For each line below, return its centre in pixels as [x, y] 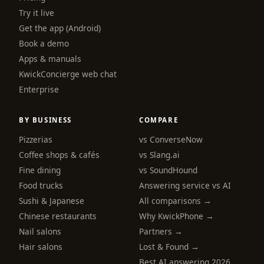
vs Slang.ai [159, 154]
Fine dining [40, 170]
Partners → [161, 231]
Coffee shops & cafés [59, 154]
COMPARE [159, 120]
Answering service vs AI [185, 185]
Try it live [37, 12]
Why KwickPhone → [176, 216]
